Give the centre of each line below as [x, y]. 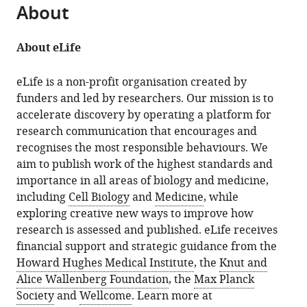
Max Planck [224, 280]
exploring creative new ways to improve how [135, 214]
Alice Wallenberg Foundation [93, 280]
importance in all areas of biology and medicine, [143, 181]
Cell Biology [99, 197]
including [43, 197]
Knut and [244, 263]
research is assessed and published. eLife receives [147, 230]
